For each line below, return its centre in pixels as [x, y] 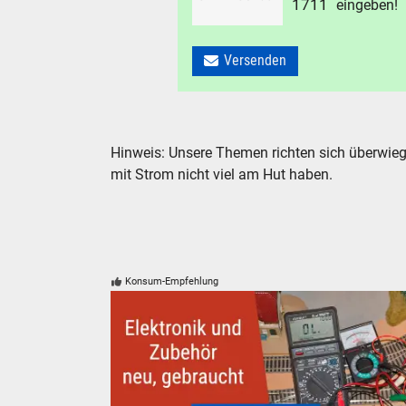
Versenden [256, 61]
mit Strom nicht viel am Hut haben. [222, 175]
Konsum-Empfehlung [172, 282]
